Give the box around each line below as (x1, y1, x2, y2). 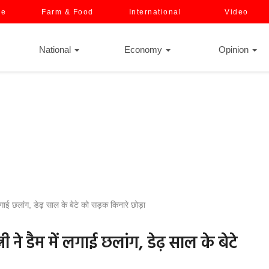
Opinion (219, 44, 251, 55)
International (128, 8, 181, 16)
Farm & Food (41, 8, 94, 16)
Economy (124, 44, 165, 55)
